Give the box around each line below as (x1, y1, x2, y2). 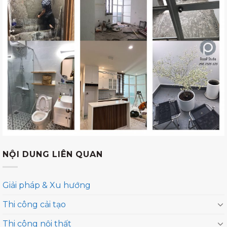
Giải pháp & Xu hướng (3, 180, 91, 190)
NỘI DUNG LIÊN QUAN (3, 149, 103, 160)
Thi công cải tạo (3, 199, 66, 209)
